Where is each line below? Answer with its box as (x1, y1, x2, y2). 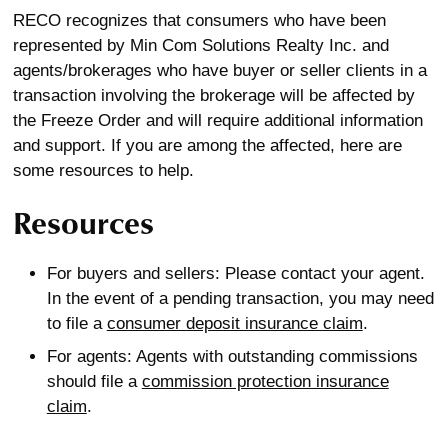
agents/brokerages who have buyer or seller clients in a (12, 61, 427, 80)
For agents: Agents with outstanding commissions (46, 347, 418, 366)
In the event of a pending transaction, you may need (46, 289, 434, 308)
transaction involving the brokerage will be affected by (12, 86, 415, 105)
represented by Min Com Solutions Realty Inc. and (12, 36, 389, 55)
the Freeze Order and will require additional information (12, 111, 423, 130)
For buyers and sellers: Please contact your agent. (46, 264, 425, 283)
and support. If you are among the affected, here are (12, 136, 402, 155)
